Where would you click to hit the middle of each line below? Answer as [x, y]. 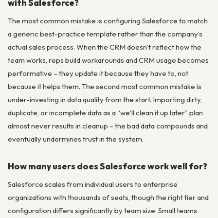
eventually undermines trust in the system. [76, 139]
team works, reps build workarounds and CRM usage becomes [108, 60]
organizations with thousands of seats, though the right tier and [108, 198]
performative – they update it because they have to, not [98, 73]
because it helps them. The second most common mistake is [105, 87]
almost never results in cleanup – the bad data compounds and [108, 126]
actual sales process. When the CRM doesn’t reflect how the [105, 47]
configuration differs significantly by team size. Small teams [102, 211]
